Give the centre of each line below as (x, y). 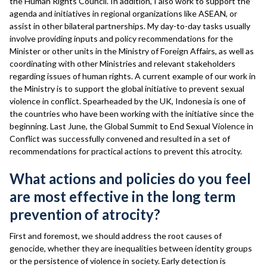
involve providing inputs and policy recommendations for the (121, 38)
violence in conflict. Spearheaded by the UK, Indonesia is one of (128, 101)
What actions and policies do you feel (130, 178)
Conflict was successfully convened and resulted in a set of (120, 139)
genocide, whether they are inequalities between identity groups (131, 248)
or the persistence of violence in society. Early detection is (118, 261)
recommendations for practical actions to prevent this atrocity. (126, 151)
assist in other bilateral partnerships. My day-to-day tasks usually (130, 26)
